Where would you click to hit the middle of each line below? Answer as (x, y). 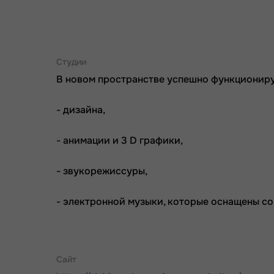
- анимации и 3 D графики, (121, 140)
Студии (71, 62)
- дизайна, (81, 110)
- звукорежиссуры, (103, 171)
